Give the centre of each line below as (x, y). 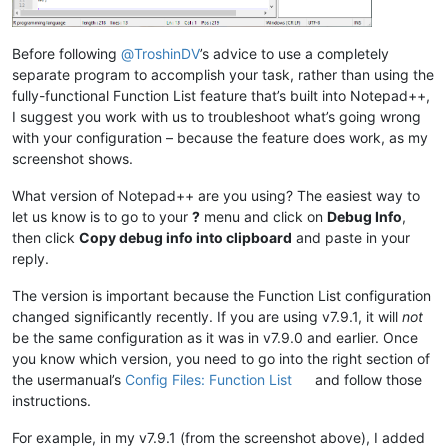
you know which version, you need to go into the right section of (221, 358)
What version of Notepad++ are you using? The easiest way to (216, 195)
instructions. (51, 400)
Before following (66, 53)
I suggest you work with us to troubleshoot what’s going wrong (216, 116)
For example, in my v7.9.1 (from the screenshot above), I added (218, 437)
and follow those (367, 379)
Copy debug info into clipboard (185, 237)
